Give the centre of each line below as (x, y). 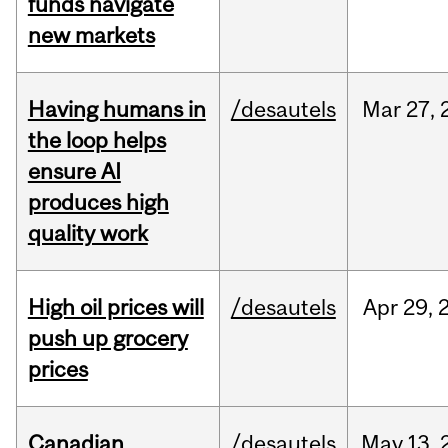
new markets (91, 35)
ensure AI (74, 171)
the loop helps (96, 140)
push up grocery (107, 338)
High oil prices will (115, 307)
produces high (98, 202)
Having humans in (116, 109)
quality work (87, 233)
